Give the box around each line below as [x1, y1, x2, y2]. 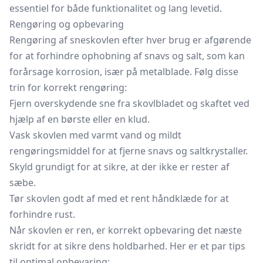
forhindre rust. [9, 208, 75, 221]
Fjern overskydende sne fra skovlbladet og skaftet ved [9, 97, 249, 110]
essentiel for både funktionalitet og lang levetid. [9, 2, 222, 15]
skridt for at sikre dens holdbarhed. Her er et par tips [9, 240, 245, 252]
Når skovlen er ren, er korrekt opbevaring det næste [9, 224, 242, 237]
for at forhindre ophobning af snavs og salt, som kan [9, 49, 245, 62]
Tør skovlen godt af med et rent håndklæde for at [9, 192, 229, 205]
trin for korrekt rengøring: [9, 81, 127, 94]
